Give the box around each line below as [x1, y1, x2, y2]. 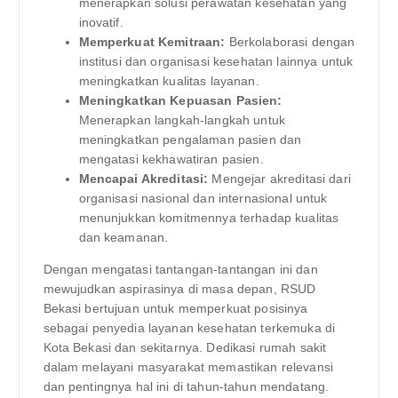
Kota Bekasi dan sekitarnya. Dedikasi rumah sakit [43, 339, 327, 354]
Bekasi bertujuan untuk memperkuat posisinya [43, 300, 308, 315]
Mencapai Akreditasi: [78, 171, 209, 186]
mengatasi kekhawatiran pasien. [78, 151, 264, 166]
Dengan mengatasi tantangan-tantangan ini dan [43, 261, 318, 276]
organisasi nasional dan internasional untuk [78, 190, 328, 205]
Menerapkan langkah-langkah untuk [78, 112, 286, 127]
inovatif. [78, 14, 123, 29]
